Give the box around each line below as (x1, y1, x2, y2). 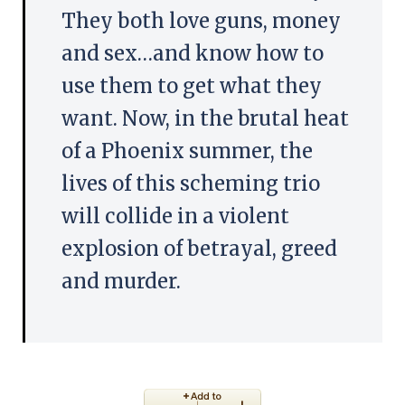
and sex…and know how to (61, 40, 324, 66)
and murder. (61, 268, 181, 294)
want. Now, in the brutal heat (61, 105, 349, 131)
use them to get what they (61, 72, 322, 99)
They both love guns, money (61, 7, 341, 33)
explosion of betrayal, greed (61, 235, 337, 261)
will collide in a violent (61, 202, 289, 229)
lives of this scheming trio (61, 170, 320, 196)
